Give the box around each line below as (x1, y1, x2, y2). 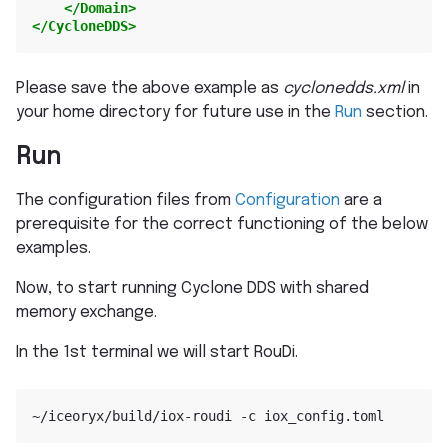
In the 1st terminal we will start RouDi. (16, 344, 298, 362)
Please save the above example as (16, 79, 283, 97)
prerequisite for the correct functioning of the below (16, 216, 428, 234)
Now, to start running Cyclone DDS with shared (16, 280, 369, 298)
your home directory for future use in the (16, 103, 335, 121)
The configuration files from (16, 192, 235, 210)
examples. (16, 240, 91, 258)
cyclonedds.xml (283, 79, 404, 97)
